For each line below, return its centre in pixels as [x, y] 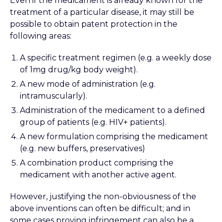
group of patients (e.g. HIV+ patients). [93, 122]
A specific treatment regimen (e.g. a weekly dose [116, 58]
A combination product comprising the [97, 163]
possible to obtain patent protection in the [94, 24]
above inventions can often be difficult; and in [100, 208]
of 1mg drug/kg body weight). [79, 70]
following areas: [41, 36]
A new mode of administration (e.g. [88, 84]
